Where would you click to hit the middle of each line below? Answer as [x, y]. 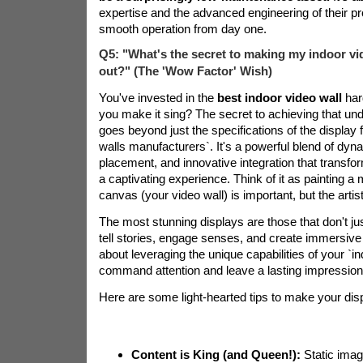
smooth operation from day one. [182, 29]
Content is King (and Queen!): [216, 354]
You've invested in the [158, 98]
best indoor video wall [281, 98]
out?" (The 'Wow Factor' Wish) [185, 71]
